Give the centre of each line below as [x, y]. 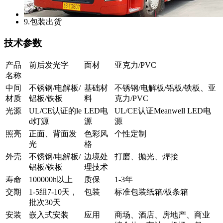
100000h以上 [51, 180]
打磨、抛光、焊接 [146, 157]
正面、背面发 [53, 134]
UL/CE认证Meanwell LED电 [163, 111]
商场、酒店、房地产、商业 [162, 215]
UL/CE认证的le [55, 111]
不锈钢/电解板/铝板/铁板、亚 [165, 88]
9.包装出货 [43, 21]
